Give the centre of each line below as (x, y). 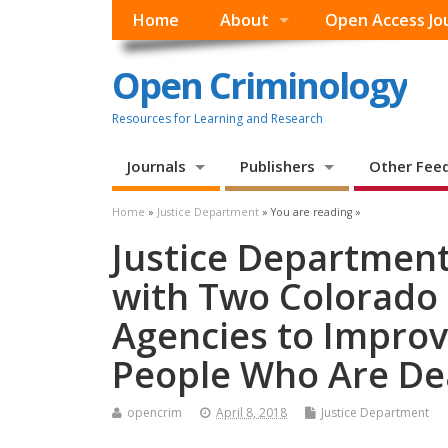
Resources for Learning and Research (217, 118)
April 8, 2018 (251, 413)
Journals (156, 166)
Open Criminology (259, 85)
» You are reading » (310, 212)
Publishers (277, 166)
